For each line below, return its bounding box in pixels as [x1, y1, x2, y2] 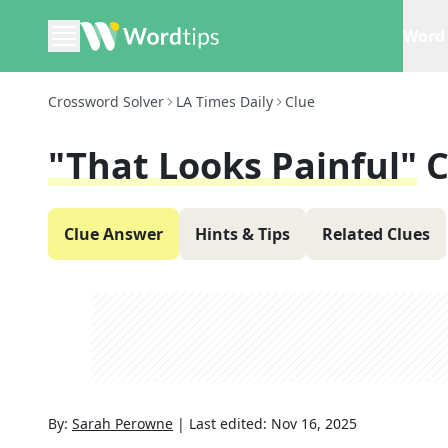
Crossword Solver [48, 92, 164, 111]
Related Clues [322, 223, 430, 245]
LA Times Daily [176, 92, 273, 111]
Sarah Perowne [72, 414, 173, 433]
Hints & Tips [195, 223, 290, 245]
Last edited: [189, 414, 271, 433]
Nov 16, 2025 [271, 414, 357, 433]
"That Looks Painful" [48, 141, 417, 190]
